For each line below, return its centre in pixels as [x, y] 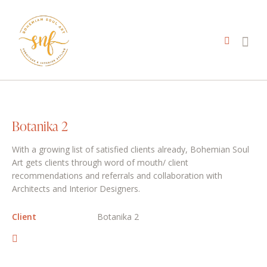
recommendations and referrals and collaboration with [117, 176]
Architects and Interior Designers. [76, 189]
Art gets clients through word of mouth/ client [100, 163]
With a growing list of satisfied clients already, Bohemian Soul [131, 150]
